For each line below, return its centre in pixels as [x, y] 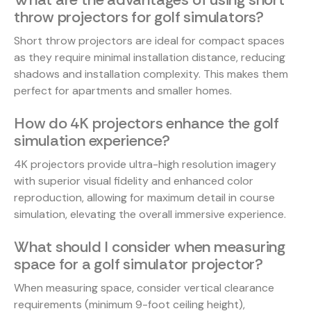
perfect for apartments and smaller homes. [123, 90]
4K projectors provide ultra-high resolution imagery [145, 164]
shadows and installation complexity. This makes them [151, 74]
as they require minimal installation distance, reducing [150, 57]
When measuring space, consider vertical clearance [144, 287]
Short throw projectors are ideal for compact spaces [149, 40]
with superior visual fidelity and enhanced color [134, 180]
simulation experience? [92, 140]
